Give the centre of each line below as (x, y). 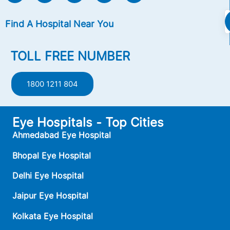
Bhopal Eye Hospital (52, 155)
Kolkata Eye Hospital (53, 216)
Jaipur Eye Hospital (50, 196)
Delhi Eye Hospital (48, 175)
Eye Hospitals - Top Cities (88, 123)
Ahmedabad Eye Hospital (62, 135)
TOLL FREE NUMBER (70, 56)
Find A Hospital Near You (59, 24)
